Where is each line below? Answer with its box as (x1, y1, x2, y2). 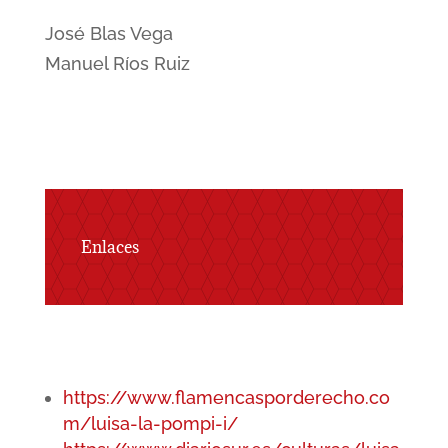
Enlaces (80, 236, 139, 259)
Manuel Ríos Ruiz (44, 53, 190, 75)
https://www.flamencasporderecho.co (62, 387, 390, 409)
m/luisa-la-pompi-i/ (62, 413, 238, 435)
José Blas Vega (44, 23, 173, 45)
